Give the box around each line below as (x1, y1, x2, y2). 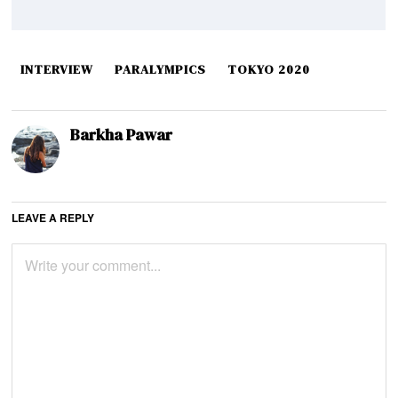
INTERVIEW (20, 60, 94, 78)
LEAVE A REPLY (12, 209, 95, 226)
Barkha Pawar (70, 123, 173, 146)
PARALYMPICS (115, 60, 207, 78)
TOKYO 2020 (227, 60, 311, 78)
